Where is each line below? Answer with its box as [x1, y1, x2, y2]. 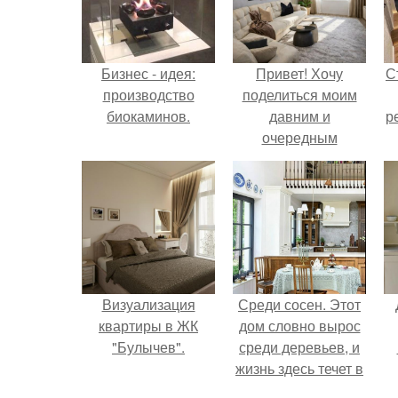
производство [102, 84, 195, 105]
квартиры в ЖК [99, 315, 198, 336]
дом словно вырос [238, 315, 361, 336]
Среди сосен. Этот [238, 294, 361, 314]
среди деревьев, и [239, 337, 360, 357]
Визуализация [101, 294, 195, 314]
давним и [268, 106, 330, 126]
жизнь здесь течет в [235, 358, 363, 378]
